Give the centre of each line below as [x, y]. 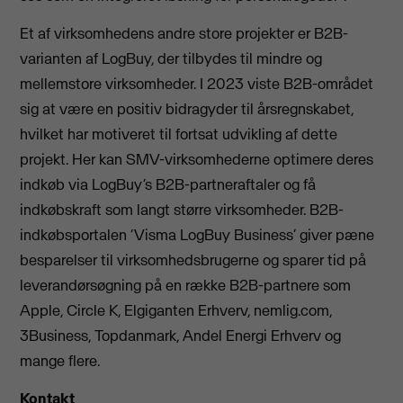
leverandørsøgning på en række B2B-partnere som [186, 285]
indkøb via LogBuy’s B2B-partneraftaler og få [168, 184]
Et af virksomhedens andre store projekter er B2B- [184, 33]
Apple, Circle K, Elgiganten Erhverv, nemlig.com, [176, 310]
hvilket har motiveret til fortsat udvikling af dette [179, 134]
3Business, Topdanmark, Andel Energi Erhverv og [181, 335]
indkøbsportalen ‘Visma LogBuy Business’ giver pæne [197, 234]
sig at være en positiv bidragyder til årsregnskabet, [187, 108]
